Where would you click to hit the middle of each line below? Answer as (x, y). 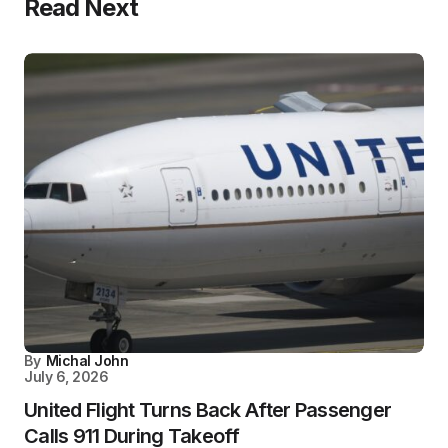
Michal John (87, 361)
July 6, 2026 (66, 377)
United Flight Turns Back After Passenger (208, 410)
